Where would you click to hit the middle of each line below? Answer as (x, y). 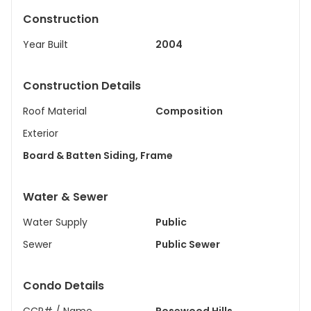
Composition (189, 111)
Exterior (41, 133)
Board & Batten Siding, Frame (157, 155)
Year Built (45, 44)
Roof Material (55, 111)
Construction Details (82, 86)
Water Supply (55, 222)
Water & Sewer (66, 197)
